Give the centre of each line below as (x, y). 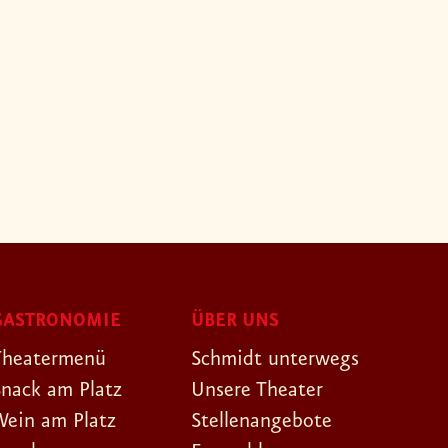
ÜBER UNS (235, 321)
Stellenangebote (261, 421)
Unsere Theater (257, 390)
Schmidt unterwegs (275, 359)
